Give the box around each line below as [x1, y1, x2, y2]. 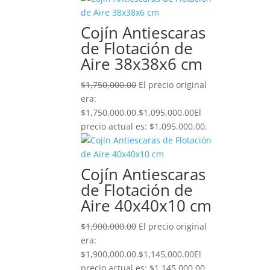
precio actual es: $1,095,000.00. [81, 121, 208, 132]
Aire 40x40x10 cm [81, 195, 212, 216]
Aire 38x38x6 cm [81, 53, 203, 75]
